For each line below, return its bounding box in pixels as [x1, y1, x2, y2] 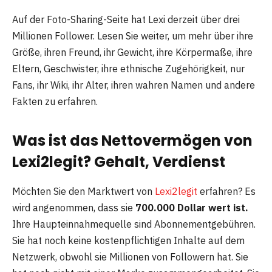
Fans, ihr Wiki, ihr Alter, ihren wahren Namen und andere [12, 79, 255, 92]
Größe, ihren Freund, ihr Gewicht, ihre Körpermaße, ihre [12, 46, 253, 59]
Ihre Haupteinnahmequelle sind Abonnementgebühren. [12, 217, 256, 230]
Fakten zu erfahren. [12, 95, 98, 108]
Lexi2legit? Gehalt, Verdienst [12, 151, 225, 172]
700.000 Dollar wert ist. [135, 201, 248, 214]
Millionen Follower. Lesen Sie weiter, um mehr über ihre [12, 30, 253, 42]
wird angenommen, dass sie [12, 201, 135, 214]
